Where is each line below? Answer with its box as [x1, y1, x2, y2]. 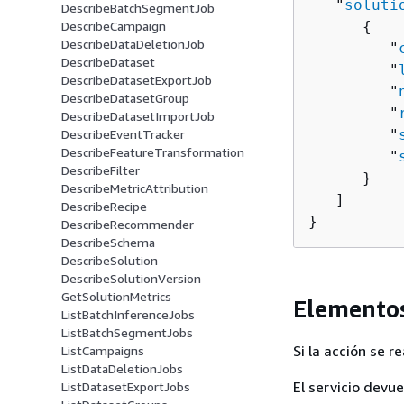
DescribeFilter [61, 162, 140, 179]
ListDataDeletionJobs [61, 361, 183, 377]
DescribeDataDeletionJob [61, 36, 205, 52]
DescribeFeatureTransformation [61, 144, 244, 161]
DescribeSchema [61, 234, 155, 251]
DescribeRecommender [61, 216, 194, 233]
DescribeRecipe [61, 198, 147, 215]
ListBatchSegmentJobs [61, 325, 193, 341]
